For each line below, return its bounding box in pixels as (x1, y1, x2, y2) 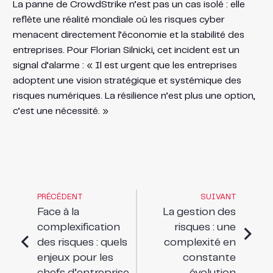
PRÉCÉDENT (37, 193, 82, 202)
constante (183, 252, 236, 264)
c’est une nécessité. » (12, 107, 108, 116)
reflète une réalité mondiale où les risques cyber (12, 15, 225, 25)
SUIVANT (200, 193, 236, 202)
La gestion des (163, 207, 236, 218)
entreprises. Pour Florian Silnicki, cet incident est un (12, 46, 239, 55)
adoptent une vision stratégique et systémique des (12, 76, 241, 86)
